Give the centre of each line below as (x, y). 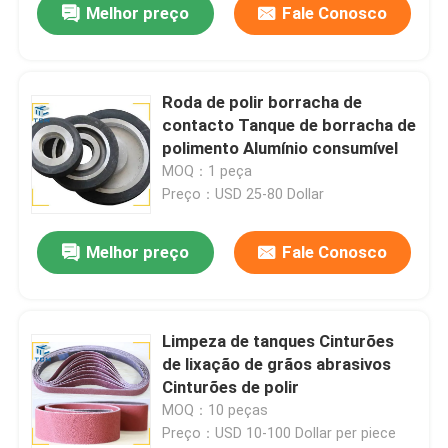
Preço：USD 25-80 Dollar (243, 194)
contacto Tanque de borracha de (289, 125)
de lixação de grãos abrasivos (277, 364)
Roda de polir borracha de (262, 102)
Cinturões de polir (231, 387)
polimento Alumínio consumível (280, 148)
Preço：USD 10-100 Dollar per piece (279, 433)
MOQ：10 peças (215, 410)
